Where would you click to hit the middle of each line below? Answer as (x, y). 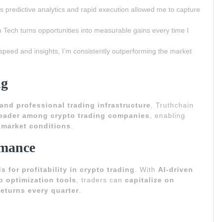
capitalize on (150, 180)
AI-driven (176, 169)
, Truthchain (172, 105)
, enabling (167, 115)
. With (146, 169)
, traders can (101, 180)
